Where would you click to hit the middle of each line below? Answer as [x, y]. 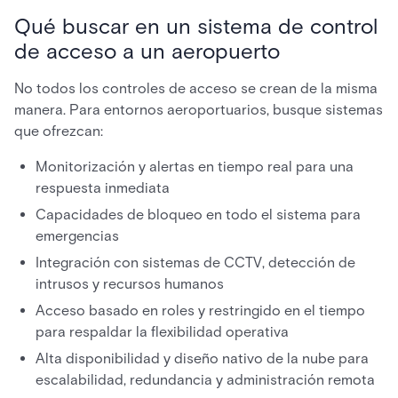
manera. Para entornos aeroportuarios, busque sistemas [199, 110]
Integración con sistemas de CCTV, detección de [195, 263]
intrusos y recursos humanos [130, 284]
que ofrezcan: [59, 131]
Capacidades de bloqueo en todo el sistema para [198, 215]
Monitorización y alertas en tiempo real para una [195, 167]
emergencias [77, 236]
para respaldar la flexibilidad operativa [162, 332]
